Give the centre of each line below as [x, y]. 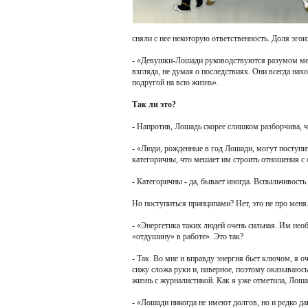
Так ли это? [154, 104]
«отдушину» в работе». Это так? [188, 236]
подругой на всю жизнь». [175, 82]
